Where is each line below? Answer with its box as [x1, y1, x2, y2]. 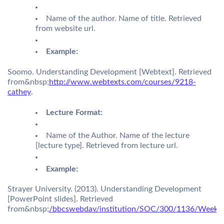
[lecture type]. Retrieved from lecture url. [35, 141, 178, 150]
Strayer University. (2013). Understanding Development [7, 185, 201, 193]
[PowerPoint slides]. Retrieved [7, 195, 113, 203]
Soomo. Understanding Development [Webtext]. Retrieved [7, 68, 211, 76]
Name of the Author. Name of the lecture [46, 131, 189, 140]
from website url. [35, 24, 95, 32]
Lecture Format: [46, 108, 102, 116]
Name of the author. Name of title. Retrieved [46, 14, 201, 22]
